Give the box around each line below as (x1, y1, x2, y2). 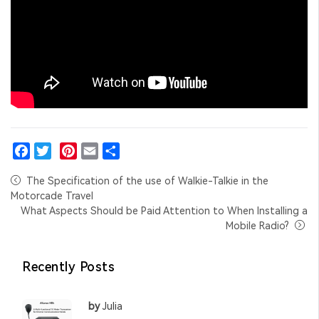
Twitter (34, 162, 70, 174)
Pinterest (60, 162, 103, 174)
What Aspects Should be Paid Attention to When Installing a (21, 204, 308, 216)
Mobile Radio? (226, 219, 289, 231)
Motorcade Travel (11, 189, 93, 202)
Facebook (13, 162, 58, 174)
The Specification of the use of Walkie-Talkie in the (26, 174, 268, 187)
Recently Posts (22, 258, 115, 274)
